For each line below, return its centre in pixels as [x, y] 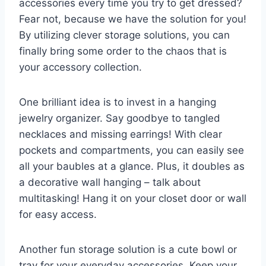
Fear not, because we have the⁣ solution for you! [133, 19]
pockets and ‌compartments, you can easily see [132, 150]
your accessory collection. [80, 67]
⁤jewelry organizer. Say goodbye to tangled [120, 118]
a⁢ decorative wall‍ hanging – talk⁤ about [110, 182]
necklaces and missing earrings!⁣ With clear [121, 134]
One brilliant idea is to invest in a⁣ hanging [118, 102]
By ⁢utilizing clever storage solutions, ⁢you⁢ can [124, 35]
